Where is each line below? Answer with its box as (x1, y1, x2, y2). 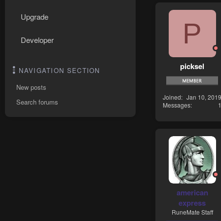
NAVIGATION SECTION (19, 66, 100, 75)
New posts (16, 82, 46, 92)
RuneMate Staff (171, 207, 213, 216)
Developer (21, 35, 54, 45)
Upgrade (21, 11, 48, 22)
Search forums (16, 97, 58, 107)
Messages (163, 100, 190, 109)
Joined (163, 92, 181, 101)
